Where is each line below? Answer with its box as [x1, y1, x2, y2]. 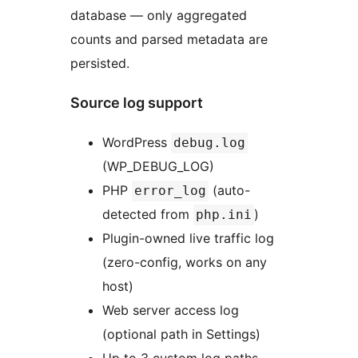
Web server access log [102, 301, 239, 318]
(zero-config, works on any [102, 253, 267, 270]
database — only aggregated [70, 6, 247, 23]
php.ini [196, 206, 252, 222]
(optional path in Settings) [102, 325, 261, 342]
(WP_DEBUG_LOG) [102, 157, 214, 174]
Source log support [70, 93, 203, 111]
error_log [134, 182, 206, 198]
